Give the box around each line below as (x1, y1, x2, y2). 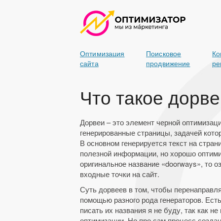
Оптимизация (80, 48, 125, 58)
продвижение (146, 58, 190, 68)
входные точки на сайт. (80, 169, 159, 179)
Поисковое (146, 48, 182, 58)
